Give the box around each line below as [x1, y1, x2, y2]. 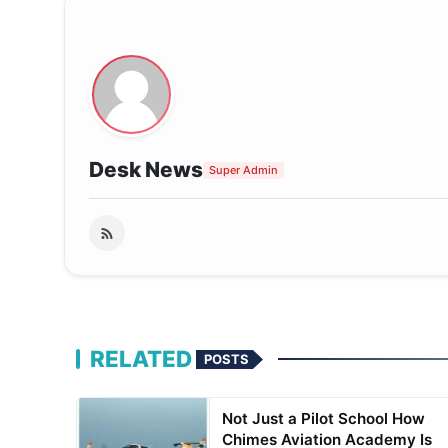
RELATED [90, 345, 192, 373]
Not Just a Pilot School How [221, 409, 425, 429]
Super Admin [209, 163, 278, 178]
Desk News [89, 157, 203, 183]
